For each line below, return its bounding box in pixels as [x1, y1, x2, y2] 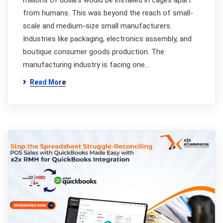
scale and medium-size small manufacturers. [23, 21, 172, 30]
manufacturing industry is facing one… [23, 60, 149, 69]
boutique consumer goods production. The [23, 47, 164, 56]
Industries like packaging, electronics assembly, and [23, 34, 192, 43]
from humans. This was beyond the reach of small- [23, 8, 193, 17]
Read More [30, 78, 66, 86]
